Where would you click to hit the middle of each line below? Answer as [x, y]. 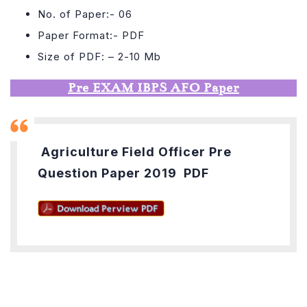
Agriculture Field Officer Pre [136, 151]
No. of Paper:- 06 [85, 14]
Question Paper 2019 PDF [123, 173]
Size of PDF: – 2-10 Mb [99, 56]
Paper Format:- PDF [91, 35]
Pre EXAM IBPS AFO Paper [153, 87]
